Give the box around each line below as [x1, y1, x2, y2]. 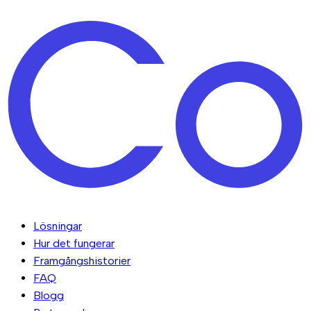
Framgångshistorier [33, 254, 131, 268]
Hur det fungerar [33, 237, 115, 251]
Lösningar [33, 219, 82, 233]
